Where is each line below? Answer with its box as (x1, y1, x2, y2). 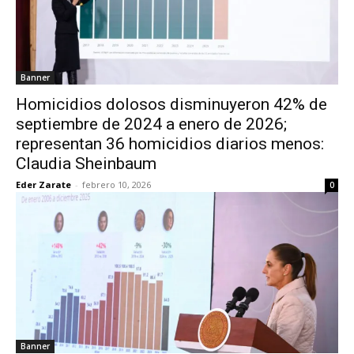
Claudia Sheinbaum (16, 154, 156, 173)
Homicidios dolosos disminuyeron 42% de (16, 95, 327, 114)
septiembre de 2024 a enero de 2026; (16, 115, 287, 134)
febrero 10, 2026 (82, 179, 151, 190)
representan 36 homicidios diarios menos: (16, 134, 324, 153)
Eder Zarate (16, 179, 71, 190)
